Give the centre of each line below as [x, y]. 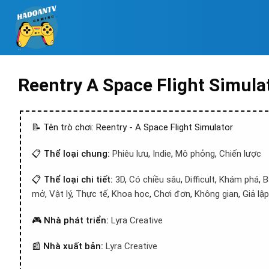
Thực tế [92, 194]
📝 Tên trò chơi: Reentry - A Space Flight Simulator [132, 127]
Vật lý [60, 194]
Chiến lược [240, 153]
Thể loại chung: [78, 153]
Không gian [216, 194]
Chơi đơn [172, 194]
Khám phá [239, 180]
